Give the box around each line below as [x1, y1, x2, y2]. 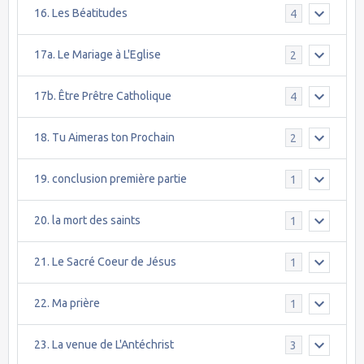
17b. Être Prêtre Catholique [34, 89, 171, 103]
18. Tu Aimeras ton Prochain [34, 131, 175, 145]
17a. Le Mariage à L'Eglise [34, 48, 161, 62]
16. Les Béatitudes [34, 6, 128, 20]
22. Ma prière [34, 297, 100, 310]
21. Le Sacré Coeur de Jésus [34, 255, 176, 269]
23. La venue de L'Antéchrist [34, 338, 174, 352]
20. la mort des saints [34, 214, 141, 227]
